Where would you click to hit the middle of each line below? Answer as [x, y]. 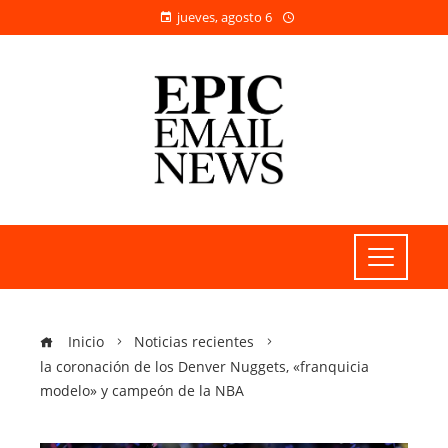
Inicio [84, 341]
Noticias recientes [194, 341]
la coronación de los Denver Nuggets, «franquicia [204, 366]
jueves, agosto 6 [224, 17]
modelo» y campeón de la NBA [142, 390]
